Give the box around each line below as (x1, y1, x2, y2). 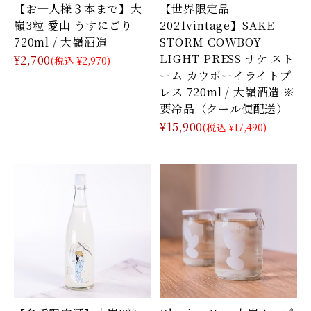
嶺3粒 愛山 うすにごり (14, 17, 133, 34)
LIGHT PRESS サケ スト (160, 50, 294, 67)
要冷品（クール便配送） (160, 100, 288, 117)
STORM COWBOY (160, 33, 262, 51)
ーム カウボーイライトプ (160, 67, 292, 84)
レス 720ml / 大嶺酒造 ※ (160, 83, 295, 101)
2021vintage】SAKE (160, 17, 275, 34)
